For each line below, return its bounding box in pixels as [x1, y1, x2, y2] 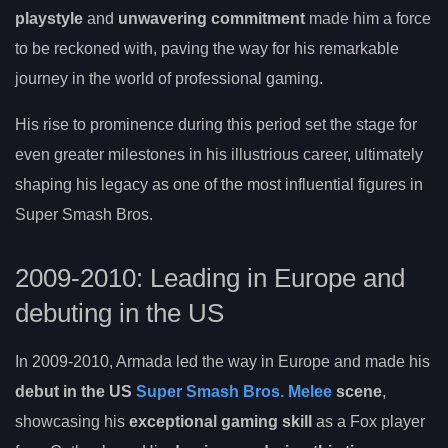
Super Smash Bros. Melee [136, 383, 332, 401]
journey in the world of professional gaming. [15, 70, 323, 88]
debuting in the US [15, 299, 224, 328]
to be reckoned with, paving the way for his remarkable [15, 40, 399, 58]
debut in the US [15, 383, 136, 401]
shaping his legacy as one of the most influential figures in [15, 176, 423, 194]
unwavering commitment [118, 10, 305, 28]
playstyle [15, 10, 83, 28]
